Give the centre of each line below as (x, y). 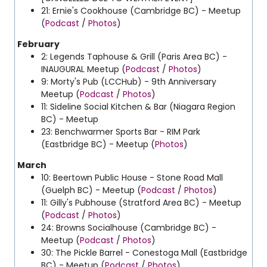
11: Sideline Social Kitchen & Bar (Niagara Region (138, 107)
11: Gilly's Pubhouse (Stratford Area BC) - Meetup (141, 203)
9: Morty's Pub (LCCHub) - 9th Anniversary (129, 82)
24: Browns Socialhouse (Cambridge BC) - (129, 228)
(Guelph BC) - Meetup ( (91, 190)
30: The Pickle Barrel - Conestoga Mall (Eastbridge (144, 253)
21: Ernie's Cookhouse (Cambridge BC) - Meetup (141, 11)
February (38, 44)
